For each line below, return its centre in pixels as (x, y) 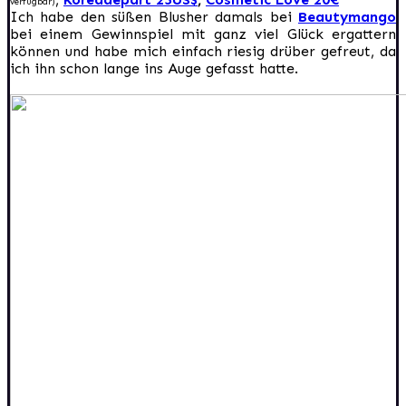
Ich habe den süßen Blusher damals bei (154, 16)
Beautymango (347, 16)
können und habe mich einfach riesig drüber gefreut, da (203, 51)
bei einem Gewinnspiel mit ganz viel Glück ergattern (203, 34)
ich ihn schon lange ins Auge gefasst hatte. (154, 68)
